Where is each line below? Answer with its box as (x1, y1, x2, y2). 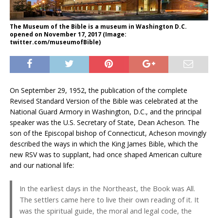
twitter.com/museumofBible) (10, 38, 101, 47)
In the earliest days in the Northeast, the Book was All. (19, 183, 195, 194)
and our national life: (10, 161, 74, 170)
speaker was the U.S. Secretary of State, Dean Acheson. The (10, 118, 200, 127)
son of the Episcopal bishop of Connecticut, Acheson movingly (10, 128, 206, 138)
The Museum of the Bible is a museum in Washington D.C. (10, 22, 187, 31)
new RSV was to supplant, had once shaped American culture (10, 150, 202, 160)
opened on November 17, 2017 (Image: (10, 30, 127, 39)
